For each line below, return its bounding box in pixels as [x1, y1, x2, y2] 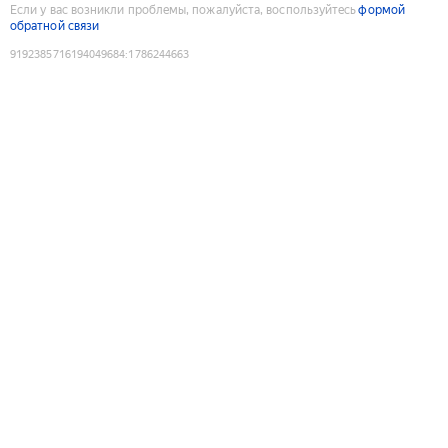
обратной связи [10, 18, 100, 33]
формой [358, 2, 405, 17]
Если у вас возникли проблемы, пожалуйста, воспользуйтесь [10, 2, 357, 17]
